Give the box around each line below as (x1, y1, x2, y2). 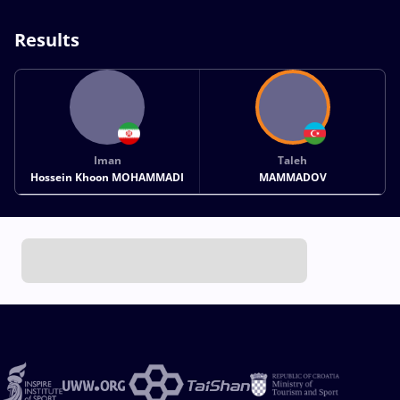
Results (14, 27, 79, 52)
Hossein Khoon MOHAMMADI (30, 169, 185, 185)
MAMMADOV (258, 169, 327, 185)
